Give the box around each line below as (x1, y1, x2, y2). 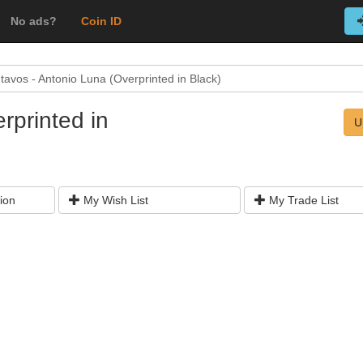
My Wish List (79, 194, 148, 207)
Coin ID (81, 15, 122, 28)
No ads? (11, 15, 57, 28)
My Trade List (265, 194, 339, 207)
